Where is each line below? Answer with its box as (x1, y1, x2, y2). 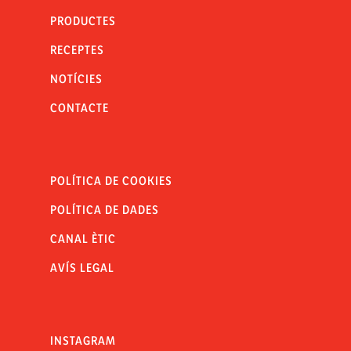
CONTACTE (50, 100, 109, 115)
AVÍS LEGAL (50, 260, 114, 275)
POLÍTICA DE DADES (50, 202, 159, 217)
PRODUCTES (50, 13, 116, 28)
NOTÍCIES (50, 71, 103, 86)
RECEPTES (50, 42, 104, 57)
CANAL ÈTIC (50, 231, 116, 246)
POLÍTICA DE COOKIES (50, 173, 172, 188)
